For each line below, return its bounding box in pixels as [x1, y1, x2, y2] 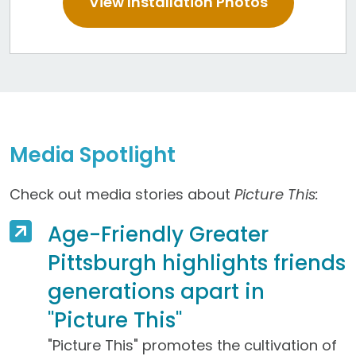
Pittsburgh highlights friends [47, 248, 346, 277]
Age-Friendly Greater [47, 219, 269, 249]
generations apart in [47, 277, 265, 306]
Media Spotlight [9, 140, 176, 169]
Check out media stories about [9, 184, 234, 204]
